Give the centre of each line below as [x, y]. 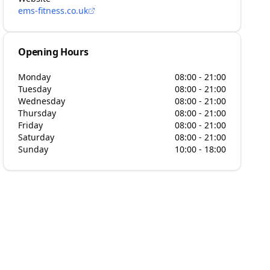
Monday [35, 77]
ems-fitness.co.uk [53, 11]
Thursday [37, 113]
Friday [31, 125]
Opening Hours [53, 52]
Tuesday [35, 89]
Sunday [33, 149]
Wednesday [42, 101]
